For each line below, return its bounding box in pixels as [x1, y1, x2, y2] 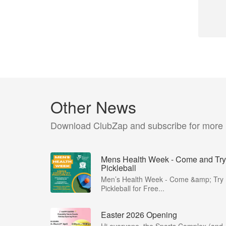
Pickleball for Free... [101, 183, 164, 193]
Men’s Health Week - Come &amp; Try [101, 174, 223, 184]
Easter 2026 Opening [101, 209, 177, 220]
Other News [50, 95, 136, 118]
